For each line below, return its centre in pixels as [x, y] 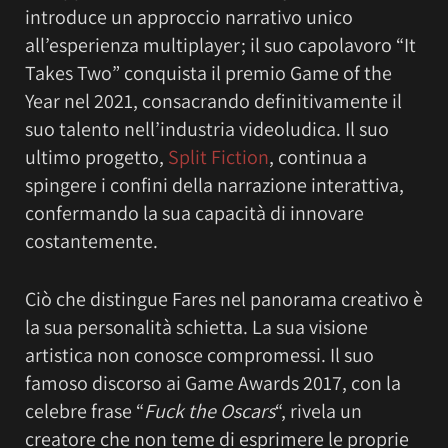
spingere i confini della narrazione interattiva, [214, 184]
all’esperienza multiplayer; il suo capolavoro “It [220, 44]
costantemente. [91, 240]
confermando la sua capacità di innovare [194, 212]
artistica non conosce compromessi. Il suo [199, 355]
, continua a [318, 156]
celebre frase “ [84, 411]
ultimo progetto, [96, 156]
